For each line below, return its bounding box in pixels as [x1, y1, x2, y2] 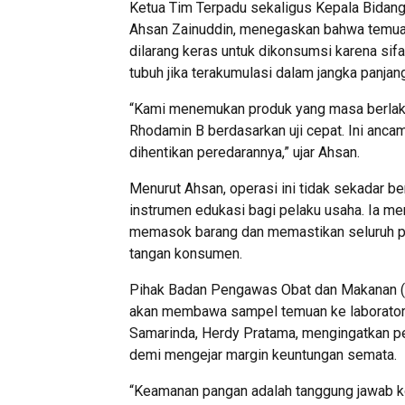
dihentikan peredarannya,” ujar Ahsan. [129, 143, 360, 161]
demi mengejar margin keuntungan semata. [129, 345, 397, 363]
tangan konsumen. [129, 244, 242, 262]
